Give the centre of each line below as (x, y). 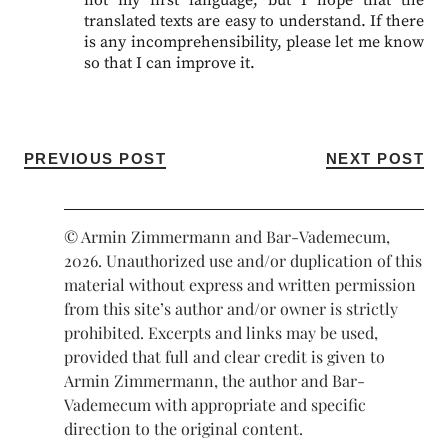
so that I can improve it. (169, 63)
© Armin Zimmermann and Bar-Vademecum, (226, 237)
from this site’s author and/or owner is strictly (230, 309)
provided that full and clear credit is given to (224, 357)
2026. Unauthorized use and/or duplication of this (242, 261)
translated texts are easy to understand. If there (254, 21)
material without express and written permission (239, 285)
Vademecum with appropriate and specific (214, 405)
